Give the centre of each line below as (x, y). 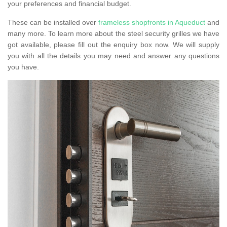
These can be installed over (53, 23)
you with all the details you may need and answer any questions (113, 56)
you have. (24, 67)
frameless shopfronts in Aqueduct (152, 23)
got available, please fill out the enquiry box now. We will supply (113, 45)
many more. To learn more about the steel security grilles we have (113, 34)
